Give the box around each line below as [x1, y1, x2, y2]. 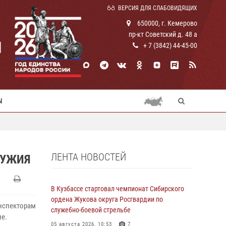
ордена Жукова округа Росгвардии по [51, 195, 163, 203]
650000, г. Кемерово [136, 19, 197, 27]
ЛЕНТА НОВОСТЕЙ [51, 151, 126, 163]
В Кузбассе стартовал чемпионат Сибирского [51, 185, 184, 193]
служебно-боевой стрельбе [51, 206, 131, 214]
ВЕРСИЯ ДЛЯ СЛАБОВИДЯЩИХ [118, 5, 197, 12]
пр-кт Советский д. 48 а [129, 30, 197, 38]
